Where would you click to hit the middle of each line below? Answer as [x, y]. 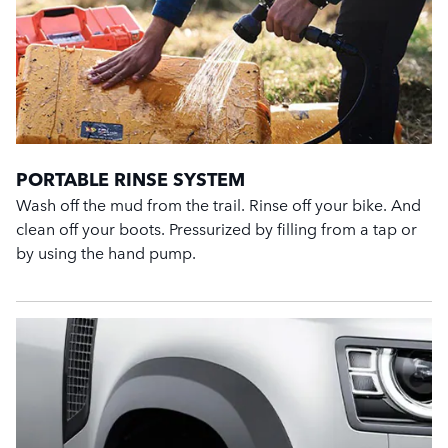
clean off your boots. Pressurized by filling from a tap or [216, 228]
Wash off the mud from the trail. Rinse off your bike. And [218, 204]
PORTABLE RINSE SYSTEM [130, 179]
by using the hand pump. [106, 252]
